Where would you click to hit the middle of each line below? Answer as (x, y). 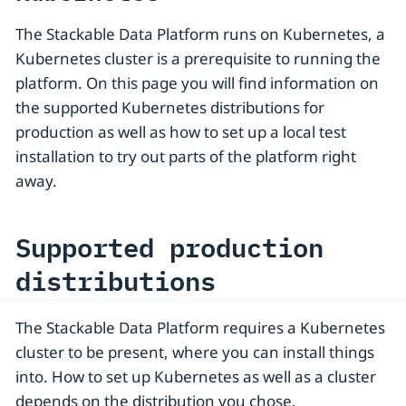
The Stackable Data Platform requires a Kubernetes (200, 327)
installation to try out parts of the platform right (186, 157)
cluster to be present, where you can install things (195, 352)
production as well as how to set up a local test (181, 132)
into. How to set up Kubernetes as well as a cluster (196, 376)
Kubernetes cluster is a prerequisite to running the (198, 59)
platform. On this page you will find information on (197, 83)
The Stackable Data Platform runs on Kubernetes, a (200, 34)
